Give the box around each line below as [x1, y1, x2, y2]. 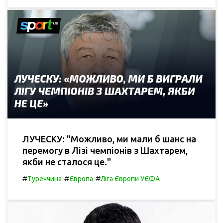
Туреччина [27, 175, 62, 183]
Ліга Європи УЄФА [101, 175, 160, 183]
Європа [69, 175, 93, 183]
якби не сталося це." [22, 157, 111, 167]
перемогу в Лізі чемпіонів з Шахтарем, [22, 145, 188, 156]
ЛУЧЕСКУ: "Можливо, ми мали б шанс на [22, 134, 196, 144]
